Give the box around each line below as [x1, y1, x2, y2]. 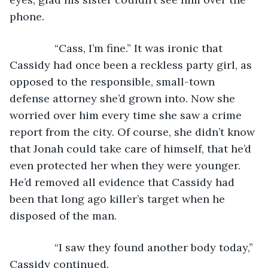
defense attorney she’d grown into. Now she [10, 91, 238, 105]
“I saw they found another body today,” [22, 240, 256, 254]
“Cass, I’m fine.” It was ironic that [22, 41, 226, 55]
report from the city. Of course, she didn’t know [10, 124, 258, 139]
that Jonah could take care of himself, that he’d [10, 141, 254, 156]
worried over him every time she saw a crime [10, 108, 245, 122]
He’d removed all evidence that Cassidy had [10, 175, 237, 189]
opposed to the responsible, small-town [10, 74, 218, 89]
